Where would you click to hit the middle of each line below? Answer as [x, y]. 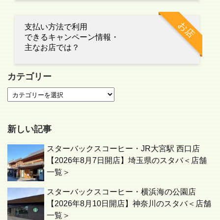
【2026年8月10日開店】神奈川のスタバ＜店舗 [129, 203]
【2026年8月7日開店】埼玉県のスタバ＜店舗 [127, 160]
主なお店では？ [52, 47]
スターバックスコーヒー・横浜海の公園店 [121, 192]
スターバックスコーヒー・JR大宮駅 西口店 [123, 148]
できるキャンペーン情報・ [72, 37]
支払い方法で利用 [56, 27]
